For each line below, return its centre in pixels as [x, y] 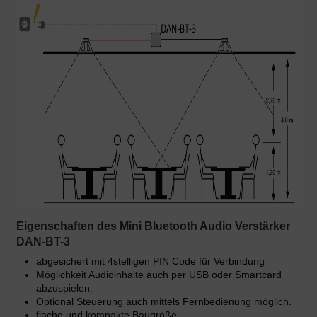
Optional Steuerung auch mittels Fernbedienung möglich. [164, 302]
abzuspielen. [64, 288]
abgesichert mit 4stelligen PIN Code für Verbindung [150, 261]
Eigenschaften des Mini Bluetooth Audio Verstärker [153, 226]
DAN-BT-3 [43, 242]
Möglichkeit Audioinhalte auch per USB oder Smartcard [159, 275]
